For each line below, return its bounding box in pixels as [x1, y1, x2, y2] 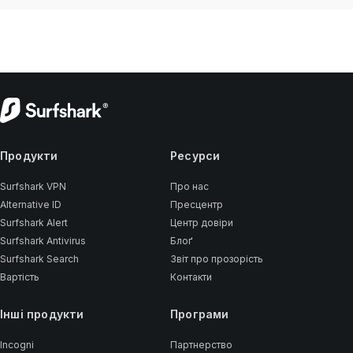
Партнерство [169, 339, 232, 351]
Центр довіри [169, 217, 233, 229]
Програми [169, 307, 229, 321]
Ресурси [169, 149, 221, 162]
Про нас [169, 180, 209, 192]
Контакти [169, 271, 212, 283]
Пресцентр [169, 199, 223, 210]
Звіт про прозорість [169, 253, 263, 265]
